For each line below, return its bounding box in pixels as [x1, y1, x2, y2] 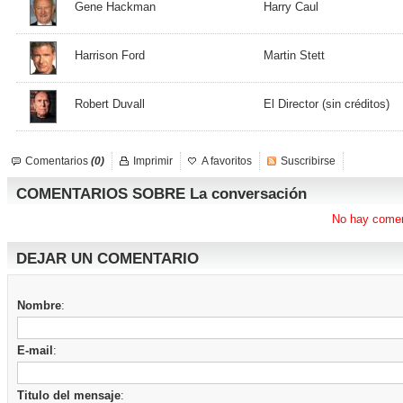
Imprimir [133, 155, 173, 167]
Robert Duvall [75, 97, 145, 111]
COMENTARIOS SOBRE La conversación [16, 185, 307, 202]
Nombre [17, 299, 61, 312]
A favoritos [201, 155, 252, 167]
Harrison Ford [75, 49, 145, 62]
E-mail [17, 344, 53, 357]
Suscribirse [281, 155, 336, 167]
